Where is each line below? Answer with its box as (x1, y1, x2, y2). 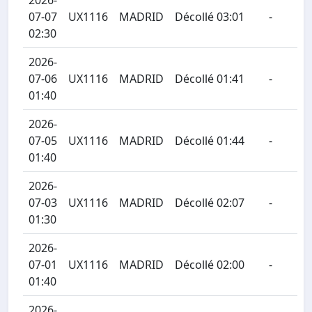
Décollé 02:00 (175, 257, 244, 272)
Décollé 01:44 (175, 133, 244, 148)
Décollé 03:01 (175, 9, 244, 24)
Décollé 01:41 (175, 71, 244, 86)
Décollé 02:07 (175, 195, 244, 210)
